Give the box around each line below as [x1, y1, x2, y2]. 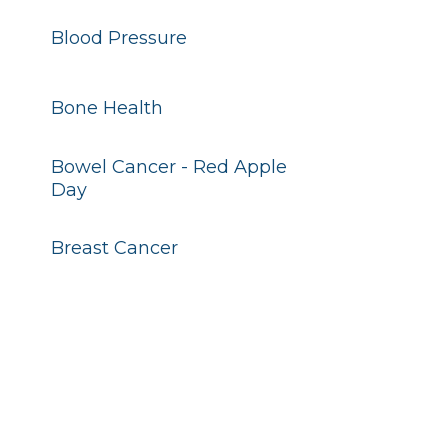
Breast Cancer [50, 237, 178, 259]
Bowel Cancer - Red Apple [50, 156, 287, 178]
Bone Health [50, 97, 163, 119]
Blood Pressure [50, 27, 187, 49]
